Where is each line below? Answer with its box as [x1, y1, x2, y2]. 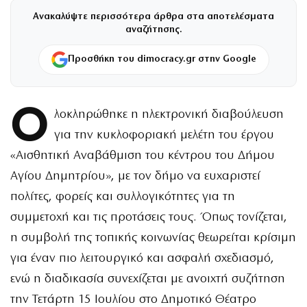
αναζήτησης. [125, 24, 182, 35]
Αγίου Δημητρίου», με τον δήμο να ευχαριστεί [10, 169, 260, 183]
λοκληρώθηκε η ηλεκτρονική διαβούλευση [53, 108, 284, 121]
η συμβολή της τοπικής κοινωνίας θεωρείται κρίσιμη [10, 231, 296, 245]
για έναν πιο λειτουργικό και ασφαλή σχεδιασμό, [10, 251, 274, 265]
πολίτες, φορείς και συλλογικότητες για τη [10, 190, 235, 204]
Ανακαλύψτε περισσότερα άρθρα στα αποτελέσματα [33, 11, 274, 22]
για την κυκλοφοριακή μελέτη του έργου [53, 128, 274, 142]
